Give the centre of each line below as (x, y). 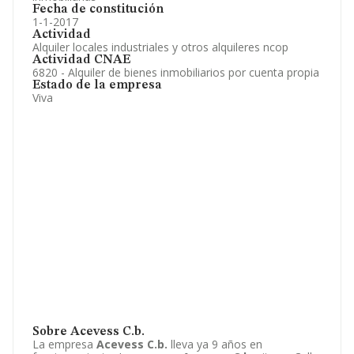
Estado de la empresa (97, 85)
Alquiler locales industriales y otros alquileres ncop (160, 47)
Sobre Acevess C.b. (88, 332)
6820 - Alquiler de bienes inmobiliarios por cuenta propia (176, 72)
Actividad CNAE (81, 60)
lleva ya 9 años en (215, 344)
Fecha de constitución (98, 9)
